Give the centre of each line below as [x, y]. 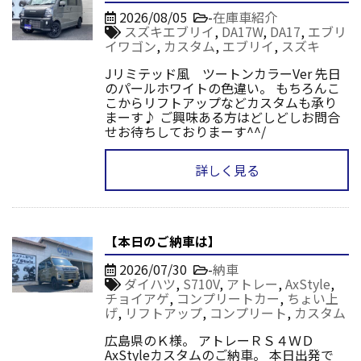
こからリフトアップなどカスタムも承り [221, 102]
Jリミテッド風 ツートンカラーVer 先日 [223, 73]
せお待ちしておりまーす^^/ [185, 131]
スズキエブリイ [169, 31]
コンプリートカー [228, 298]
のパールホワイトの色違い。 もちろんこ [222, 87]
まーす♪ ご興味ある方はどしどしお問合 [222, 116]
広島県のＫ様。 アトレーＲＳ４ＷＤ [216, 340]
